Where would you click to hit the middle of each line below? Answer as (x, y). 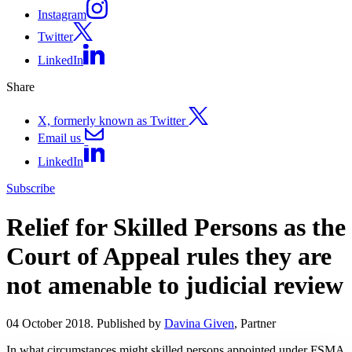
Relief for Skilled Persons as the (176, 227)
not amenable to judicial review (175, 285)
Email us (59, 137)
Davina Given (199, 323)
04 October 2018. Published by (85, 323)
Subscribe (31, 189)
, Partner (255, 323)
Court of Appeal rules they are (169, 256)
